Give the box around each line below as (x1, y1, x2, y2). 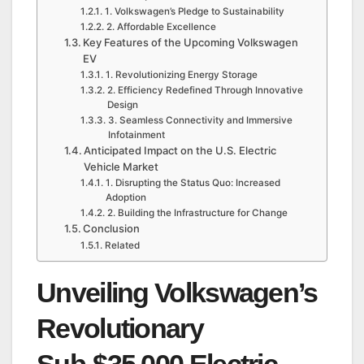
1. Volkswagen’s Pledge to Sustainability (104, 6, 284, 18)
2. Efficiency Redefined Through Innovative (106, 84, 303, 97)
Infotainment (107, 129, 165, 141)
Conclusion (83, 222, 141, 236)
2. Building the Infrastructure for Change (106, 207, 288, 219)
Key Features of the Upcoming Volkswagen (83, 36, 299, 50)
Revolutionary (37, 313, 203, 344)
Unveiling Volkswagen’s (37, 277, 318, 309)
